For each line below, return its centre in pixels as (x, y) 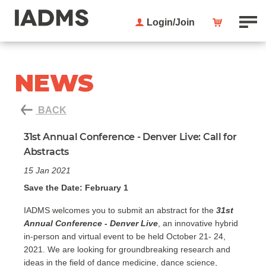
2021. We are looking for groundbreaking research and (127, 249)
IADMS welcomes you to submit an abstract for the (120, 210)
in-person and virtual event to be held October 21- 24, (125, 236)
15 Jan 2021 (47, 170)
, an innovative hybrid (198, 223)
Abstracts (47, 152)
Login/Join (171, 22)
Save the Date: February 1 (76, 188)
